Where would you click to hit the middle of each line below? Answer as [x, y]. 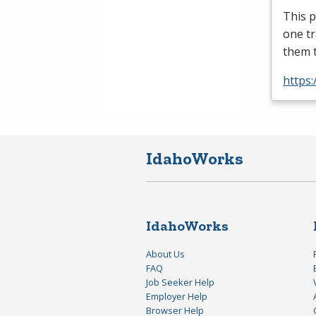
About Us [165, 254]
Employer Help [177, 296]
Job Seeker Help [180, 282]
